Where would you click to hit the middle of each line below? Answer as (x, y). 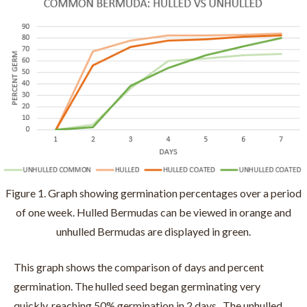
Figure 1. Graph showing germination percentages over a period (153, 193)
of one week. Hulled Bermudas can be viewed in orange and (153, 212)
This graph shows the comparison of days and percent (139, 267)
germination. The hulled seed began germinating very (137, 286)
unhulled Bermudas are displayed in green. (153, 231)
